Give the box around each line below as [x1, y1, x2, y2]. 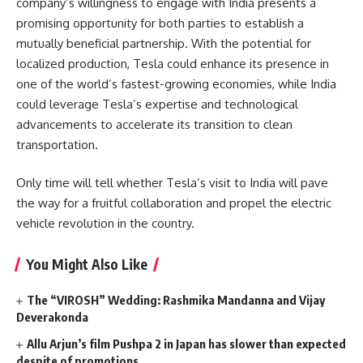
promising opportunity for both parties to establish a [16, 15, 304, 31]
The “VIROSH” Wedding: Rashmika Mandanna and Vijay [27, 293, 326, 308]
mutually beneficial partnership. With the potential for [16, 35, 311, 51]
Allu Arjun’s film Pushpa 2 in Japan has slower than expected [27, 336, 347, 352]
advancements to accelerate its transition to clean [16, 116, 293, 132]
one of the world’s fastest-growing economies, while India [16, 75, 336, 92]
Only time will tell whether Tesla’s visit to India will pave [16, 175, 328, 191]
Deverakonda [16, 310, 88, 325]
